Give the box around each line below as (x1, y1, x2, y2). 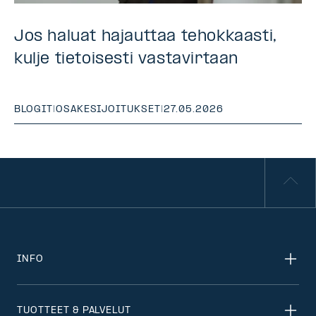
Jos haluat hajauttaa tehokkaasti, (14, 28, 277, 46)
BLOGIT (14, 104, 53, 116)
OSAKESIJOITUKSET (55, 104, 162, 116)
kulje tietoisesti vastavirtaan (14, 51, 239, 68)
